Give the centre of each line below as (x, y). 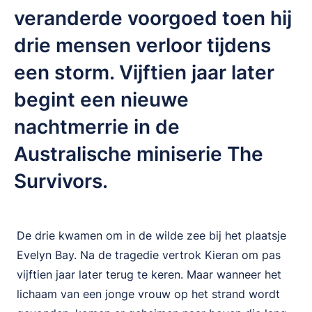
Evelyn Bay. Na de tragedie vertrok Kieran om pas (149, 255)
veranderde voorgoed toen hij (153, 18)
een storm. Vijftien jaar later (144, 72)
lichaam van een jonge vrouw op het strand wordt (148, 294)
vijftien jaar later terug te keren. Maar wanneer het (149, 274)
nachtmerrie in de (97, 127)
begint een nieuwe (101, 100)
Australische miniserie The (139, 154)
